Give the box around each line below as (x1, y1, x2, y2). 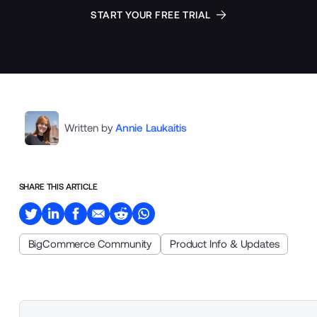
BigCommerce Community (28, 237, 152, 250)
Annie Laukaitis (115, 121, 187, 134)
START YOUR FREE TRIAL (91, 8, 211, 21)
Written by (64, 121, 113, 134)
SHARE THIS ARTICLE (18, 181, 98, 192)
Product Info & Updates (170, 237, 279, 250)
